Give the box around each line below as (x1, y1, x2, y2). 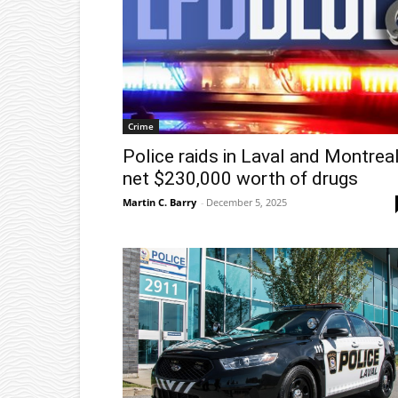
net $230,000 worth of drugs (123, 167, 358, 189)
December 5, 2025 (206, 195, 287, 209)
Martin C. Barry (123, 195, 196, 209)
